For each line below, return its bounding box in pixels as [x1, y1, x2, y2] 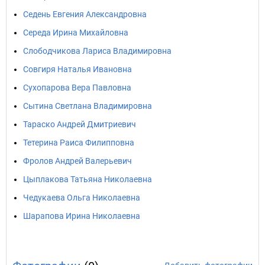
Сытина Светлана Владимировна [23, 101, 152, 111]
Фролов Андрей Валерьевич [23, 156, 132, 166]
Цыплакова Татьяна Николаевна [23, 174, 152, 184]
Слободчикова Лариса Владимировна [23, 46, 172, 56]
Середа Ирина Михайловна [23, 28, 128, 37]
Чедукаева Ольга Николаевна [23, 193, 140, 202]
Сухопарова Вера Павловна [23, 83, 131, 92]
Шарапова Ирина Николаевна [23, 211, 140, 221]
